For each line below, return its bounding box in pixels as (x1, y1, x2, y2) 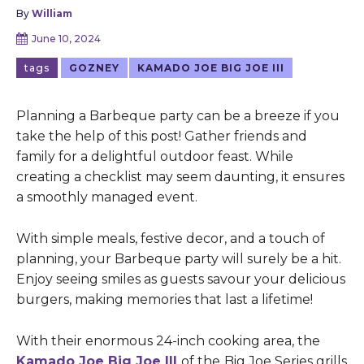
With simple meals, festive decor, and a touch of (16, 231, 325, 247)
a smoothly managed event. (16, 189, 197, 206)
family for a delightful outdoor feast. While (16, 149, 293, 165)
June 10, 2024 (32, 32, 101, 45)
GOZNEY (69, 62, 119, 75)
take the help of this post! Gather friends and (16, 128, 307, 145)
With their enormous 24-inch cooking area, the (16, 333, 320, 349)
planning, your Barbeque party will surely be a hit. (16, 251, 341, 267)
